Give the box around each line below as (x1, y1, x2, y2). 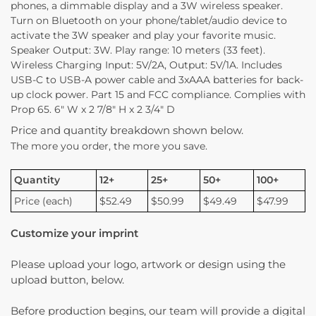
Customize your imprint (11, 226, 138, 241)
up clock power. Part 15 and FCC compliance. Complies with (11, 87, 305, 101)
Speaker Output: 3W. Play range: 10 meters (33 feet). (11, 43, 265, 56)
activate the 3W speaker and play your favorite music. (11, 28, 276, 42)
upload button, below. (11, 273, 124, 287)
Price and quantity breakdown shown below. (11, 123, 243, 137)
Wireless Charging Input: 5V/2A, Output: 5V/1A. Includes (11, 58, 282, 71)
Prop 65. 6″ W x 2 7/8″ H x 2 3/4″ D (11, 102, 175, 116)
